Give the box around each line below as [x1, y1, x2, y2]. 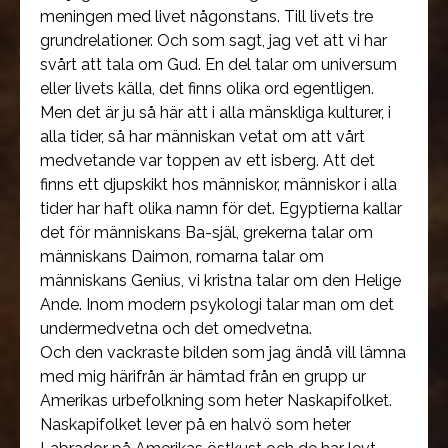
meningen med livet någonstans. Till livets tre [40, 7, 373, 26]
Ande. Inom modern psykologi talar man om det [40, 295, 394, 314]
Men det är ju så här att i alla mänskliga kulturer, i [40, 103, 391, 122]
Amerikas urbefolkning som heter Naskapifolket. [40, 391, 392, 410]
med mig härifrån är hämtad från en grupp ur [40, 367, 366, 386]
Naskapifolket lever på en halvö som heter [40, 415, 351, 434]
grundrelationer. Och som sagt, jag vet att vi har [40, 31, 387, 50]
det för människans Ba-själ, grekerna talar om [40, 223, 373, 242]
